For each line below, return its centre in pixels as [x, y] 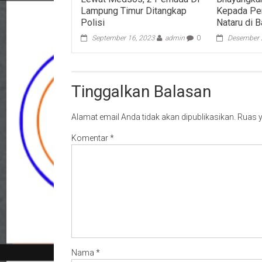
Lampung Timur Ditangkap [134, 11]
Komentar [91, 138]
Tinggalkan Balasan [141, 91]
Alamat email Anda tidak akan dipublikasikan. [154, 117]
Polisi [93, 22]
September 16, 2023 [124, 38]
